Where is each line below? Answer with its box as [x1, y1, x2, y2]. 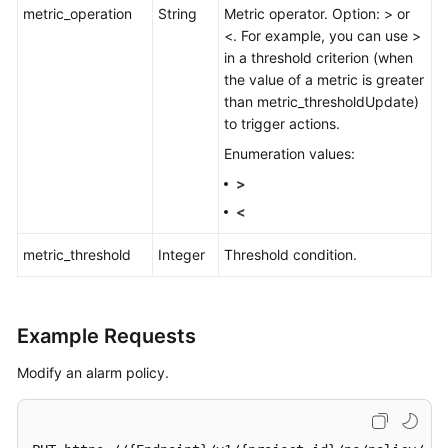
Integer [158, 246, 205, 263]
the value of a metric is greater [224, 71, 424, 88]
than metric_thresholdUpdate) [224, 93, 419, 110]
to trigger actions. [224, 115, 340, 132]
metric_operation [23, 5, 132, 22]
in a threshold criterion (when [224, 49, 413, 66]
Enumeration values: [224, 145, 355, 162]
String [158, 5, 197, 22]
